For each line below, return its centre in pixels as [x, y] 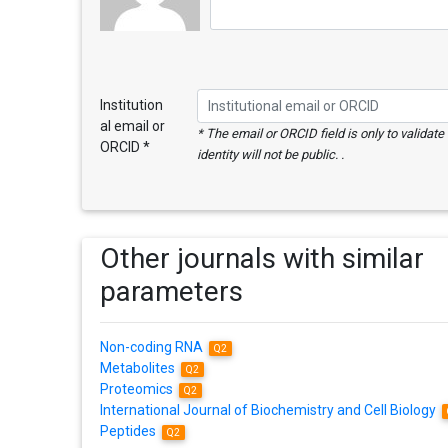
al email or [132, 126]
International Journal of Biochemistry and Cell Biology [269, 409]
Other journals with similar [261, 258]
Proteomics [137, 388]
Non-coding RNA [152, 346]
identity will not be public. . [270, 154]
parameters [171, 291]
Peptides [129, 430]
